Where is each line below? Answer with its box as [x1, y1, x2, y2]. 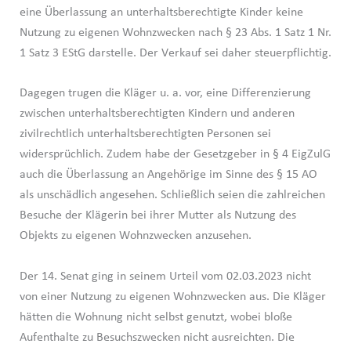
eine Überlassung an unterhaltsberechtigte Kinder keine [19, 5, 303, 19]
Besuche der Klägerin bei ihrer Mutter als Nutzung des [19, 209, 296, 223]
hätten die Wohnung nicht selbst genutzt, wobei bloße [19, 310, 292, 324]
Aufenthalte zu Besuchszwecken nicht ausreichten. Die [19, 331, 295, 344]
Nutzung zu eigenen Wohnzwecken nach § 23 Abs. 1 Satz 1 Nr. [19, 26, 331, 39]
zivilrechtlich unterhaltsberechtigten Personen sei [19, 128, 271, 141]
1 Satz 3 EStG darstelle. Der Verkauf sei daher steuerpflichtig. [19, 46, 331, 60]
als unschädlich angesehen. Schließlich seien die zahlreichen [19, 189, 325, 202]
